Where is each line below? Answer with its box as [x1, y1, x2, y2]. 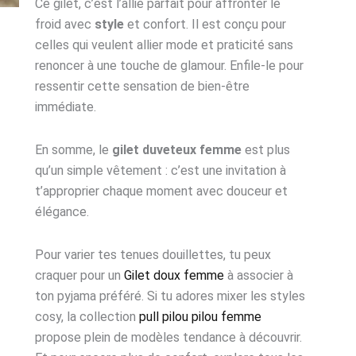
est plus [242, 142, 291, 158]
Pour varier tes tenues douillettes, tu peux [35, 247, 272, 263]
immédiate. [35, 99, 97, 115]
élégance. [35, 204, 90, 220]
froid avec [35, 17, 95, 33]
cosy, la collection [35, 309, 140, 325]
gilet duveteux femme [112, 142, 242, 158]
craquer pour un [35, 268, 125, 284]
